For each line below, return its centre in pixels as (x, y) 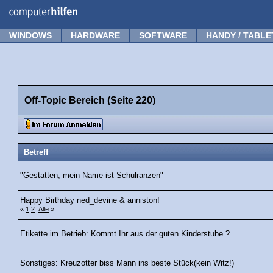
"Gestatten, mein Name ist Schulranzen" (92, 176)
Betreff (36, 153)
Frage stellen (238, 8)
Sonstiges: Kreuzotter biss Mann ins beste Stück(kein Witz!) (127, 264)
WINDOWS (30, 35)
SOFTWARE (163, 35)
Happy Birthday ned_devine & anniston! (90, 201)
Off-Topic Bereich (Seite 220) (90, 100)
